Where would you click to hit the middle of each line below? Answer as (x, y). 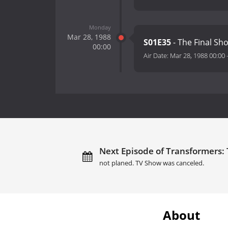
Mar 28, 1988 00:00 (197, 56)
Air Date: (157, 56)
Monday (100, 27)
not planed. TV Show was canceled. (151, 163)
